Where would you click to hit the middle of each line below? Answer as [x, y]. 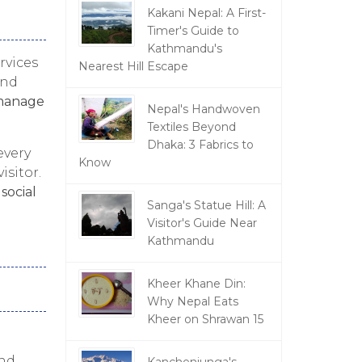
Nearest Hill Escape [133, 66]
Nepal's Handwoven [203, 109]
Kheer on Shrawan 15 [205, 319]
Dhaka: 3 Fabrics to [200, 145]
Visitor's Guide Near [202, 223]
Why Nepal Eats [192, 301]
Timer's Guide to [193, 31]
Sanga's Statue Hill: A [206, 205]
